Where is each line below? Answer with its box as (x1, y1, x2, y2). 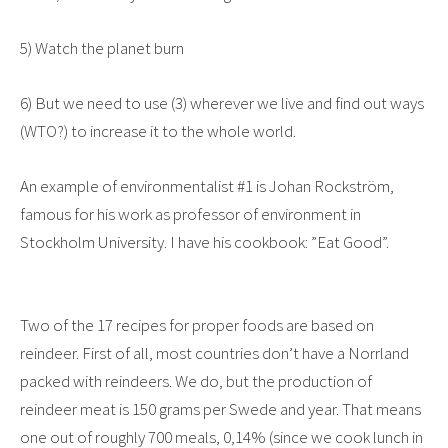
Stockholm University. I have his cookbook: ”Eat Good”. (20, 231, 389, 254)
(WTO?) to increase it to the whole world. (20, 119, 296, 142)
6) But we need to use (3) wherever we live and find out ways (20, 91, 424, 114)
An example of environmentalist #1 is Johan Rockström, (20, 175, 394, 198)
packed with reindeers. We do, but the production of (20, 370, 372, 393)
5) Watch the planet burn (20, 36, 184, 59)
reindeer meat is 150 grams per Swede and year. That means (20, 398, 421, 421)
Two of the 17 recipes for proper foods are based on (20, 314, 374, 337)
